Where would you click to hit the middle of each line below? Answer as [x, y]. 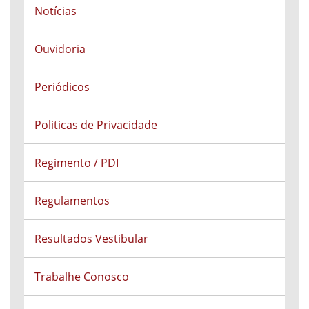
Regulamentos [72, 201]
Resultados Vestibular [91, 239]
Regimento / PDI [77, 163]
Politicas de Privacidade [96, 125]
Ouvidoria [60, 49]
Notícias [56, 11]
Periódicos [62, 87]
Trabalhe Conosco [82, 277]
